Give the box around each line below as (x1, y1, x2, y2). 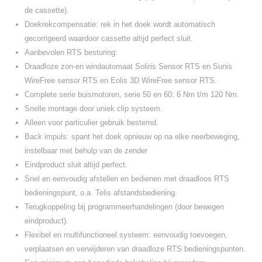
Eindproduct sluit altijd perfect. (25, 160, 127, 169)
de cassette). (25, 6, 69, 15)
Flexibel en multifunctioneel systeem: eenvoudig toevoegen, (25, 230, 227, 239)
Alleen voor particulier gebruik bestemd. (25, 118, 158, 127)
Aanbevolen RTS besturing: (25, 48, 118, 57)
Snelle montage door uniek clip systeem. (25, 104, 163, 113)
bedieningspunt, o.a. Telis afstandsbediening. (25, 188, 177, 197)
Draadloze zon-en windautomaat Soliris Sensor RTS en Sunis (25, 62, 232, 71)
